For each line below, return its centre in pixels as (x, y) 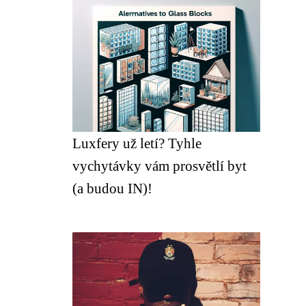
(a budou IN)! (112, 188)
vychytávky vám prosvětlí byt (159, 166)
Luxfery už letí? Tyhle (137, 143)
